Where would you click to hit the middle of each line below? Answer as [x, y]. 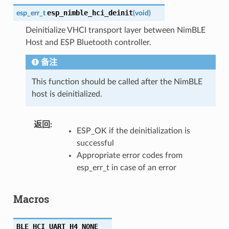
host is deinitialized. [67, 94]
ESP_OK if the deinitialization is [133, 131]
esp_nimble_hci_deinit [90, 13]
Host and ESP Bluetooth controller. [88, 43]
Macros [31, 199]
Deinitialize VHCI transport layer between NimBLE [115, 30]
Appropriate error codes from [129, 156]
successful [95, 143]
